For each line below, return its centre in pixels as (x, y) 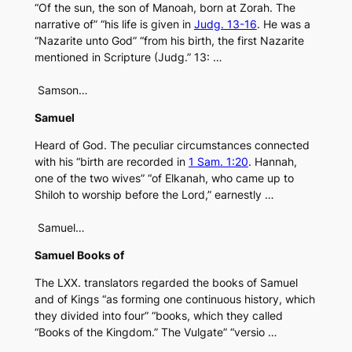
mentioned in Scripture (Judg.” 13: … (128, 57)
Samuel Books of (79, 255)
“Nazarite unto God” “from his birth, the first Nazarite (169, 41)
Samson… (61, 90)
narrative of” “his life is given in (114, 24)
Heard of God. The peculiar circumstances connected (172, 145)
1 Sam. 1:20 (218, 162)
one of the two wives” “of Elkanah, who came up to (164, 178)
